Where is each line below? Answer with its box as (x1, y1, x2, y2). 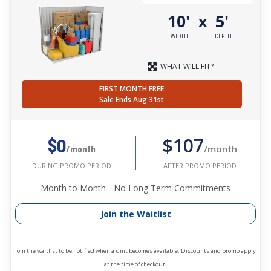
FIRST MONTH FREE (99, 83, 165, 94)
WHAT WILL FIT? (160, 61, 214, 72)
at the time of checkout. (104, 260, 167, 269)
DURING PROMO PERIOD (31, 161, 111, 171)
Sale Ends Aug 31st (99, 94, 165, 105)
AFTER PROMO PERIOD (163, 160, 237, 170)
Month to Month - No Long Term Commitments (41, 182, 230, 194)
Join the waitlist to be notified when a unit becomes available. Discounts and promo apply (15, 247, 256, 255)
